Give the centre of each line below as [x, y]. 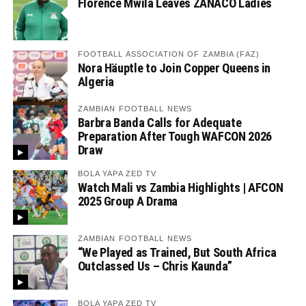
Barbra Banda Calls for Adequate [159, 123]
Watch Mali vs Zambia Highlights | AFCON [180, 188]
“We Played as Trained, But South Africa [177, 253]
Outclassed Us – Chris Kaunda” [155, 266]
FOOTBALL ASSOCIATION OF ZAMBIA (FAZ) [168, 54]
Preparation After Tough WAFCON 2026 [175, 137]
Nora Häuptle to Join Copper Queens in [174, 68]
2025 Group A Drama [128, 201]
